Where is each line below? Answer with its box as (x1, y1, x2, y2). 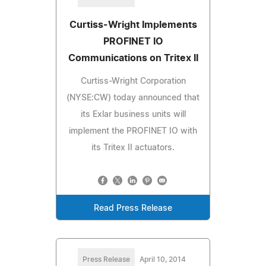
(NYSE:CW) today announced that (66, 93, 199, 102)
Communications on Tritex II (68, 53, 198, 63)
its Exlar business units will (80, 110, 186, 119)
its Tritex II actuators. (91, 143, 175, 152)
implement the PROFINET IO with (69, 126, 197, 135)
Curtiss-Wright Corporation (80, 77, 186, 85)
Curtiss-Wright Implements (69, 20, 197, 30)
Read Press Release (94, 204, 172, 213)
